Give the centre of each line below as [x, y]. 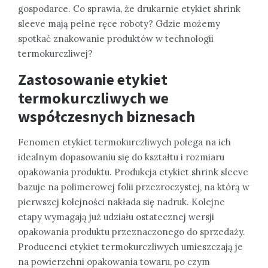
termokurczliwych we [93, 98]
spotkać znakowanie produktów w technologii [116, 38]
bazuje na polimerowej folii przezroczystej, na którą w [134, 187]
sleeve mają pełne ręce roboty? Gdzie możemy [119, 23]
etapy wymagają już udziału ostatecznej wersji [116, 217]
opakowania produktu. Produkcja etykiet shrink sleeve [133, 172]
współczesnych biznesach [106, 116]
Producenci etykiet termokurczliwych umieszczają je [130, 246]
